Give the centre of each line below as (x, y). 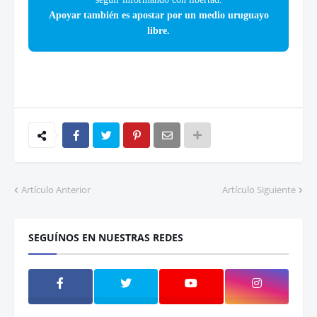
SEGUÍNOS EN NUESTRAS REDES (106, 238)
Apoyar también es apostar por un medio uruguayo (158, 16)
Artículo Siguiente (259, 190)
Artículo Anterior (56, 190)
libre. (158, 31)
